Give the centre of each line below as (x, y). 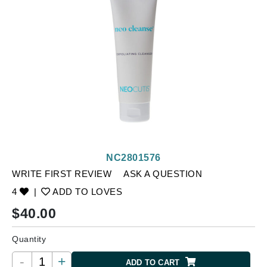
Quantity (29, 239)
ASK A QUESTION (163, 174)
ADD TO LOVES (86, 192)
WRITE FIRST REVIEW (62, 174)
